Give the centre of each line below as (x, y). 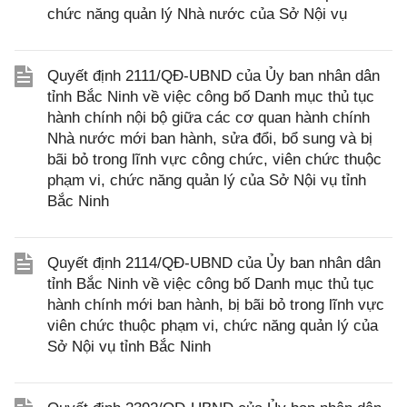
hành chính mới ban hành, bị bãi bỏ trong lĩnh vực (216, 305)
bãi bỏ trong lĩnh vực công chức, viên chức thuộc (214, 159)
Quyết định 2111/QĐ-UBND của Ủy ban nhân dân (213, 76)
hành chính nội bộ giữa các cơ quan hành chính (208, 118)
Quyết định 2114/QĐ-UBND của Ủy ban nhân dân (214, 263)
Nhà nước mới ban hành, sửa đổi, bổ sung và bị (210, 139)
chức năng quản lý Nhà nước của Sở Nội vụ (197, 14)
